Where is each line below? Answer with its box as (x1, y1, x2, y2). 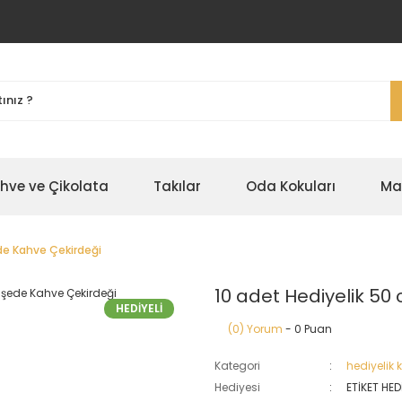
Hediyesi (214, 380, 260, 395)
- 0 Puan (283, 321, 332, 336)
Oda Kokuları (246, 177, 336, 196)
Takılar (153, 177, 201, 196)
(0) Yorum (228, 321, 283, 336)
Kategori (214, 358, 260, 373)
